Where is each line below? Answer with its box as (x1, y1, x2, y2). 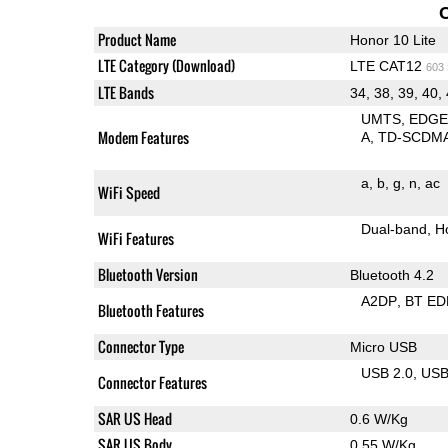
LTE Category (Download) (97, 54, 235, 76)
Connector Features (97, 371, 207, 393)
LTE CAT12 (349, 57, 426, 74)
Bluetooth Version (97, 263, 198, 285)
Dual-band (361, 220, 428, 237)
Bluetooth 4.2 (349, 266, 434, 283)
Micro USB (349, 338, 417, 355)
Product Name (97, 28, 176, 50)
